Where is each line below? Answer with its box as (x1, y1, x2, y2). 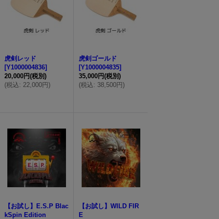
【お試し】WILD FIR (79, 202, 139, 210)
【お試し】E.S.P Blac (4, 202, 69, 210)
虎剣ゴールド (79, 55, 117, 62)
